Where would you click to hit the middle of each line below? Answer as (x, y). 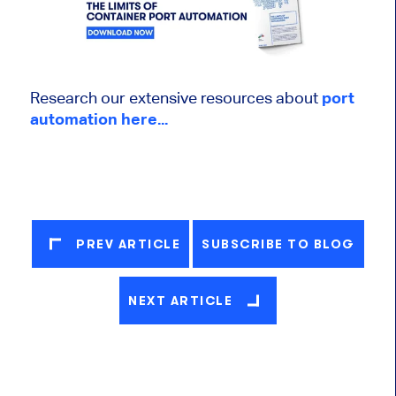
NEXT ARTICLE (180, 301)
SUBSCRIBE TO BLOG (278, 244)
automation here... (99, 119)
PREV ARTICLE (129, 244)
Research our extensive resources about (175, 98)
